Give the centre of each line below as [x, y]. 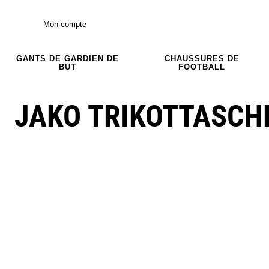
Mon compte [65, 24]
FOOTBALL [202, 67]
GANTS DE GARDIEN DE [67, 58]
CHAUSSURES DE [202, 58]
